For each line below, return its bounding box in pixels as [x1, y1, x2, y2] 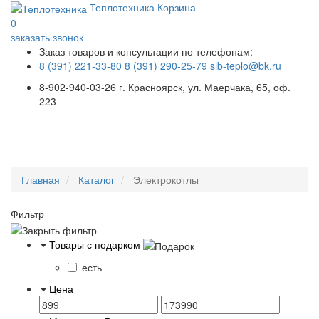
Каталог [78, 172, 115, 187]
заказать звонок [11, 30, 83, 45]
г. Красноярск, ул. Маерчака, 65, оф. [119, 80, 291, 95]
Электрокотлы [130, 172, 199, 187]
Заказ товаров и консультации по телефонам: [39, 44, 253, 59]
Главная [21, 172, 60, 187]
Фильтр [11, 206, 44, 221]
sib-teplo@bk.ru [210, 58, 281, 73]
